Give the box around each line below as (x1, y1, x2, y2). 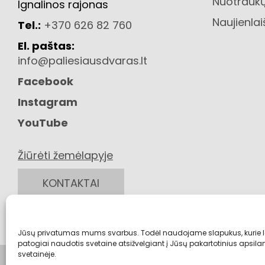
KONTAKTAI (43, 175, 99, 190)
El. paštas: (18, 38, 75, 53)
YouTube (18, 115, 68, 130)
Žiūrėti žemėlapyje (18, 147, 113, 163)
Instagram (18, 94, 77, 109)
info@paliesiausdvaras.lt (18, 53, 147, 68)
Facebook (18, 73, 73, 89)
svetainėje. (18, 249, 56, 259)
